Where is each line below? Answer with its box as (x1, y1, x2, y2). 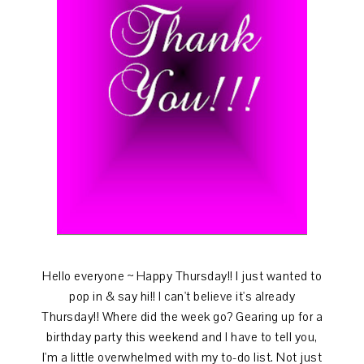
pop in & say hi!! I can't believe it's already (69, 288, 295, 305)
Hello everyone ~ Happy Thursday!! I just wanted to (42, 268, 322, 285)
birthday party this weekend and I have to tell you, (46, 329, 318, 346)
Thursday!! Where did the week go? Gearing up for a (41, 309, 323, 326)
